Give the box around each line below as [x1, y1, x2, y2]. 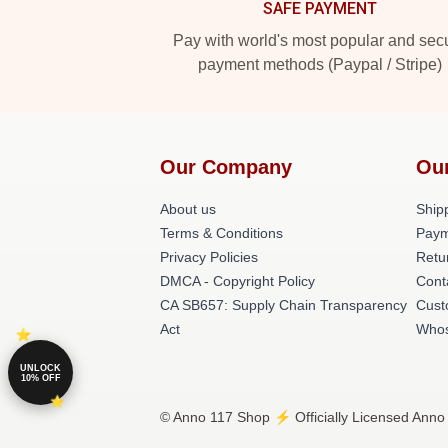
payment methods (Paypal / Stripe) [198, 56, 442, 73]
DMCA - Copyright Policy [160, 273, 315, 289]
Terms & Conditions [160, 225, 283, 241]
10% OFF [20, 372, 61, 383]
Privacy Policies [160, 249, 258, 265]
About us [160, 201, 216, 217]
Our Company [160, 156, 292, 178]
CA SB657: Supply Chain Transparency [160, 297, 407, 313]
